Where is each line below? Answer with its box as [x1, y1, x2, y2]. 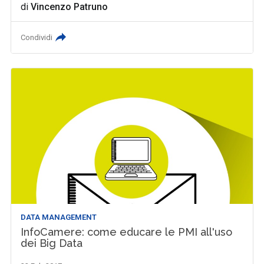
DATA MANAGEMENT [21, 213, 97, 222]
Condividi [21, 32, 53, 42]
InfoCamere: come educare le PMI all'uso [21, 226, 233, 238]
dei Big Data [21, 237, 83, 249]
